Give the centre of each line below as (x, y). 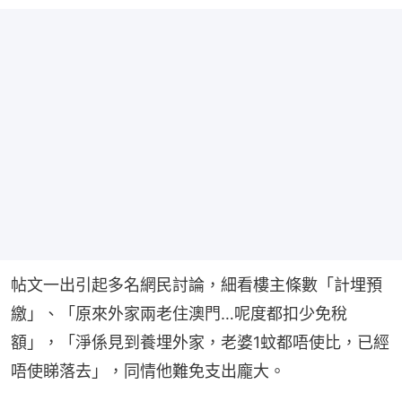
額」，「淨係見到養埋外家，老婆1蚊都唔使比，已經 (200, 342)
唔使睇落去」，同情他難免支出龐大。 (148, 371)
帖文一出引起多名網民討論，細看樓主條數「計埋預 (197, 284)
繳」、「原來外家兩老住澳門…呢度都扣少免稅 (179, 313)
